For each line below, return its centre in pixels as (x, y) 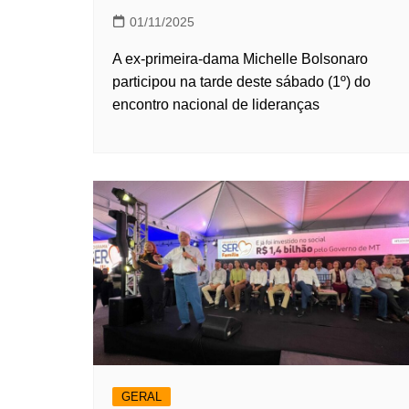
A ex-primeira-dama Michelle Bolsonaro (240, 58)
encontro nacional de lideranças (216, 104)
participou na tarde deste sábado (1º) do (241, 81)
